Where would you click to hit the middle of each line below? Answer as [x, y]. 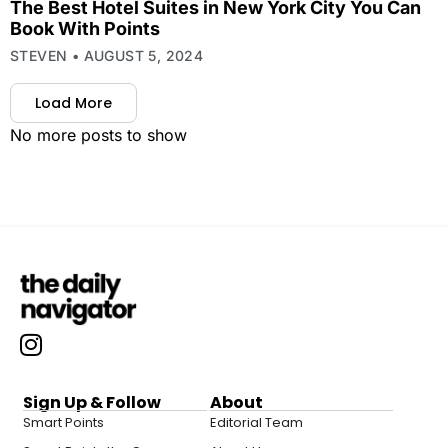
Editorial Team [256, 422]
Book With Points [85, 29]
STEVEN [41, 56]
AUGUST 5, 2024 [141, 56]
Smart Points [63, 422]
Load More [73, 103]
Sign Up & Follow [92, 402]
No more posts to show [98, 135]
